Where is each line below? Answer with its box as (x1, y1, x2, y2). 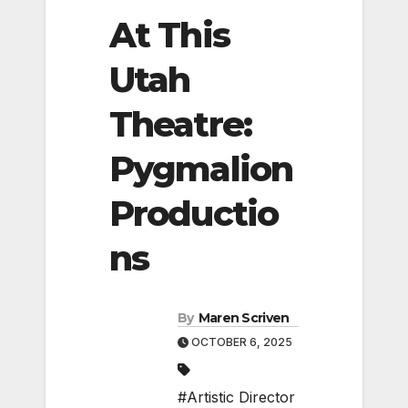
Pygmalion (109, 147, 292, 190)
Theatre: (109, 102, 251, 146)
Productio (109, 191, 278, 235)
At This (109, 13, 229, 56)
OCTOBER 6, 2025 (189, 335, 292, 350)
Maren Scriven (198, 310, 290, 327)
